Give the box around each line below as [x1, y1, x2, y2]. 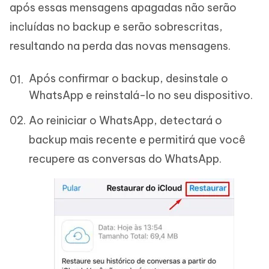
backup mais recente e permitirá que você [29, 133, 246, 147]
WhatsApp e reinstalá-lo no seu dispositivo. [29, 88, 253, 102]
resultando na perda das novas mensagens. [10, 39, 231, 53]
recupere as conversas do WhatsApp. [29, 152, 222, 166]
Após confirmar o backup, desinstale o [29, 71, 228, 85]
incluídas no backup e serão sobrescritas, [10, 20, 223, 34]
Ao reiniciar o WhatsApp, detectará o [29, 113, 222, 127]
